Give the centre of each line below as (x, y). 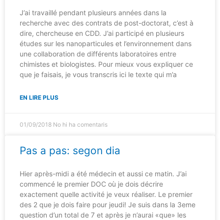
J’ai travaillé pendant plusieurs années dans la (93, 13)
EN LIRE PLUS (39, 98)
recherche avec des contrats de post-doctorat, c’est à (107, 23)
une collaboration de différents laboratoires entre (98, 54)
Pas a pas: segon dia (70, 151)
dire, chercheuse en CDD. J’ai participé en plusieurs (102, 33)
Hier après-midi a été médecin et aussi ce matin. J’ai (103, 174)
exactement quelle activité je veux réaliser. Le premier (106, 194)
